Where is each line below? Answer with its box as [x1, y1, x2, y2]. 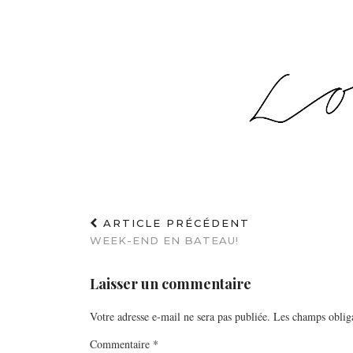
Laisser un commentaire [90, 274, 251, 294]
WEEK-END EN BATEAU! [90, 234, 239, 247]
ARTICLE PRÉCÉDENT [98, 217, 250, 230]
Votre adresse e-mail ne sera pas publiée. [90, 309, 270, 325]
